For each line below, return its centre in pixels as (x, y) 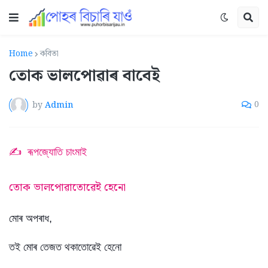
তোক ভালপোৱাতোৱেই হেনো (67, 188)
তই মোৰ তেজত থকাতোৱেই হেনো (65, 247)
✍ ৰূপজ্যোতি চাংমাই (48, 152)
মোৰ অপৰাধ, (31, 218)
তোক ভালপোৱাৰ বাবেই (84, 76)
